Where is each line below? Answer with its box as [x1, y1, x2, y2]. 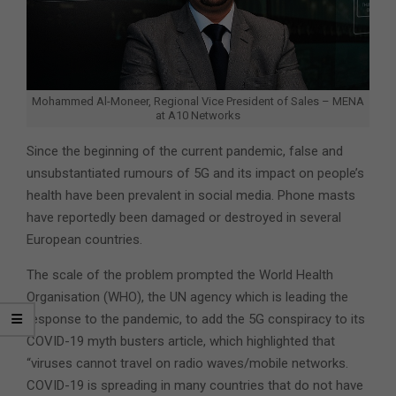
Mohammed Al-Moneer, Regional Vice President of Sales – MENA [32, 94, 364, 108]
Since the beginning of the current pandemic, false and [27, 142, 343, 159]
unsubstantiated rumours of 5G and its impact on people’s [27, 164, 364, 181]
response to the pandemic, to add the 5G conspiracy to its [27, 310, 365, 327]
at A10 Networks [156, 108, 240, 122]
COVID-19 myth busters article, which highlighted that [27, 332, 335, 349]
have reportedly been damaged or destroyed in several [27, 209, 341, 225]
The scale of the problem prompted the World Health [27, 266, 333, 283]
